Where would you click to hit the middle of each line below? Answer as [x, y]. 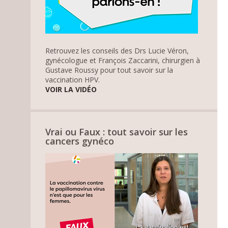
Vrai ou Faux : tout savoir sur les [117, 132]
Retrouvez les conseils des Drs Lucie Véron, [117, 50]
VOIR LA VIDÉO [71, 89]
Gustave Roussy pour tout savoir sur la [109, 70]
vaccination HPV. [73, 79]
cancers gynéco [80, 141]
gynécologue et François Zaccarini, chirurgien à [123, 60]
